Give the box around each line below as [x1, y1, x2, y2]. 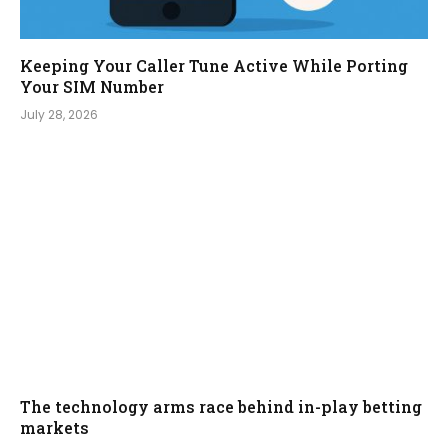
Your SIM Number [20, 76, 164, 98]
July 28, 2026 [20, 106, 98, 124]
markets [20, 416, 89, 438]
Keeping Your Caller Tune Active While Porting [20, 55, 408, 77]
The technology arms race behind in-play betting [20, 395, 422, 417]
